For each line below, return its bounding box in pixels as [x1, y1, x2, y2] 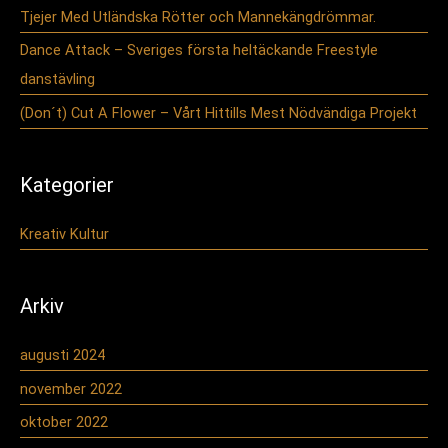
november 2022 [20, 379, 122, 398]
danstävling [20, 70, 95, 89]
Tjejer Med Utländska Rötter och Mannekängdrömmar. [20, 7, 376, 26]
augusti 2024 [20, 345, 105, 364]
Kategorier [20, 172, 114, 197]
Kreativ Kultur [20, 224, 109, 243]
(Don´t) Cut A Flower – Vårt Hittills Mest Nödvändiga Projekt [20, 104, 417, 123]
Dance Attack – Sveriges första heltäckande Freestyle [20, 41, 378, 60]
